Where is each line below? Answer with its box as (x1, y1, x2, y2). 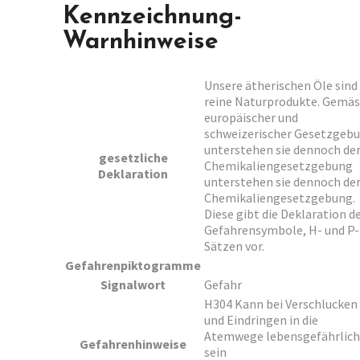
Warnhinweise (63, 29, 219, 55)
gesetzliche (98, 149, 168, 166)
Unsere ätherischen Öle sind (204, 76, 358, 93)
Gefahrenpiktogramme (65, 256, 201, 273)
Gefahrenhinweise (80, 335, 186, 352)
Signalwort (100, 276, 166, 292)
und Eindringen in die (204, 311, 318, 328)
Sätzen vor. (204, 237, 264, 254)
